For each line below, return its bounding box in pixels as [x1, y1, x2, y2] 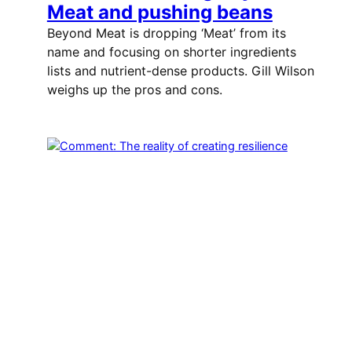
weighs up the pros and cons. [46, 82, 222, 98]
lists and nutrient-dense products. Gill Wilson [46, 63, 314, 79]
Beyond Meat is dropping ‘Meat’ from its [46, 25, 286, 42]
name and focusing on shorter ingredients [46, 44, 296, 60]
